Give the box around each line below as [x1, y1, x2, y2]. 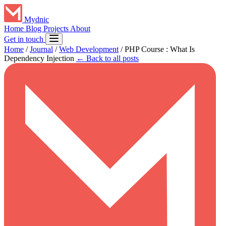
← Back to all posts [76, 54, 139, 63]
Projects [43, 24, 70, 33]
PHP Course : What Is [125, 45, 195, 53]
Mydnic [24, 15, 49, 24]
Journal [30, 45, 53, 53]
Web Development [59, 45, 119, 53]
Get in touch [4, 35, 45, 43]
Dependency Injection [4, 54, 74, 63]
